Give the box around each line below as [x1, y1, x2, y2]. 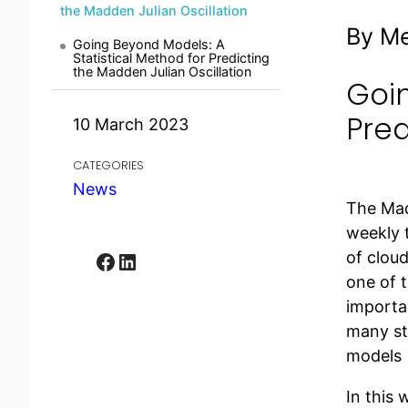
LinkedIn [116, 247, 128, 274]
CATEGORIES [73, 157, 144, 173]
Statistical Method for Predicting [73, 50, 270, 66]
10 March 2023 [73, 114, 189, 134]
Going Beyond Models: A [73, 36, 225, 53]
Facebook [94, 247, 106, 274]
